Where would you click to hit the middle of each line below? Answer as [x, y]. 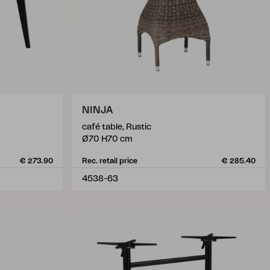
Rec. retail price [110, 161]
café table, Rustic [117, 127]
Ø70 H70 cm [107, 139]
